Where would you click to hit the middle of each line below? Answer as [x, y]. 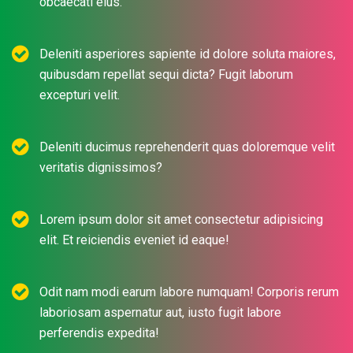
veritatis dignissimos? [101, 167]
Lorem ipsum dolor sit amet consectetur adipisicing [181, 219]
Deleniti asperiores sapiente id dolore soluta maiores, [188, 54]
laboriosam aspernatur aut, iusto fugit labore [160, 312]
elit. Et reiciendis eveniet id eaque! [134, 240]
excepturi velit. [80, 95]
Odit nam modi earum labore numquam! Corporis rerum [189, 292]
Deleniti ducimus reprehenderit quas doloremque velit [187, 147]
